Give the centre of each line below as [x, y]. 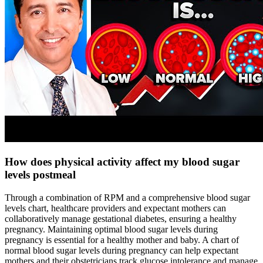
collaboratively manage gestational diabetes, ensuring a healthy [121, 218]
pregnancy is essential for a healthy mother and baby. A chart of [122, 240]
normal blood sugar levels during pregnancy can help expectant [122, 250]
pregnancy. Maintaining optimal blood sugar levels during [111, 229]
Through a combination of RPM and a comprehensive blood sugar [127, 197]
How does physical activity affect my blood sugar [122, 161]
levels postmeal [40, 174]
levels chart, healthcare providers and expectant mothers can [115, 208]
